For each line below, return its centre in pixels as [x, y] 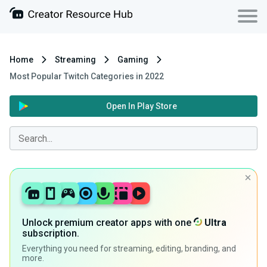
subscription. [51, 234]
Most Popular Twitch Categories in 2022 [87, 76]
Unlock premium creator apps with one [108, 223]
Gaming [133, 60]
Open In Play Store [142, 106]
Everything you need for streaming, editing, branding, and [129, 249]
